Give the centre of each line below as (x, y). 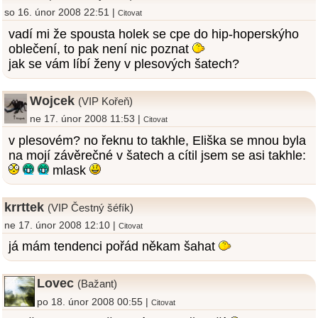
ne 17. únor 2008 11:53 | (86, 119)
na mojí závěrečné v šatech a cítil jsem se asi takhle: (157, 155)
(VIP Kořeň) (105, 101)
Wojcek (52, 100)
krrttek (24, 207)
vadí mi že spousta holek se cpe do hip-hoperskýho (153, 34)
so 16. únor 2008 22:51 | (61, 12)
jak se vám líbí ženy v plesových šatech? (124, 64)
